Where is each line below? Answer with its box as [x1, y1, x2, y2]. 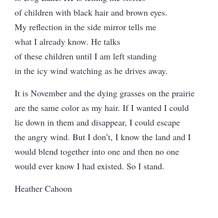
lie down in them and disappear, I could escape [15, 116, 180, 128]
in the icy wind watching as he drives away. [15, 64, 168, 76]
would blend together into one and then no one [15, 145, 179, 157]
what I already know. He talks [15, 35, 120, 47]
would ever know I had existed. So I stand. [15, 160, 164, 172]
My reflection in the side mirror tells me [15, 20, 156, 33]
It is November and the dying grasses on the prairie [15, 87, 195, 99]
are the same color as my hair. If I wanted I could [15, 101, 189, 113]
